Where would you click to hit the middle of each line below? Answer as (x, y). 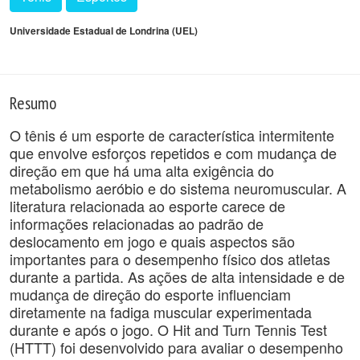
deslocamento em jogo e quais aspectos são (152, 241)
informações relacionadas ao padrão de (137, 223)
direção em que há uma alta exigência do (142, 170)
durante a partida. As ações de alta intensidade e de (177, 276)
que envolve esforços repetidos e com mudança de (173, 153)
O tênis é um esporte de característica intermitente (172, 135)
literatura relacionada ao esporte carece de (147, 206)
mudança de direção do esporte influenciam (150, 294)
